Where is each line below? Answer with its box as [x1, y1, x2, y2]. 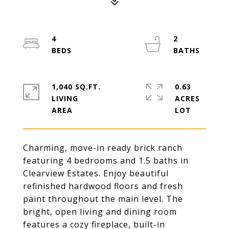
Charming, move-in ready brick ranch [23, 142, 182, 153]
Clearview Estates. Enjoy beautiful [23, 168, 169, 179]
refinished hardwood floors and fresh [23, 180, 183, 192]
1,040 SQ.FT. [52, 82, 101, 91]
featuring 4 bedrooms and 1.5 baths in [23, 155, 189, 166]
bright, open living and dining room [23, 206, 177, 217]
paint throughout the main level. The [23, 193, 183, 204]
